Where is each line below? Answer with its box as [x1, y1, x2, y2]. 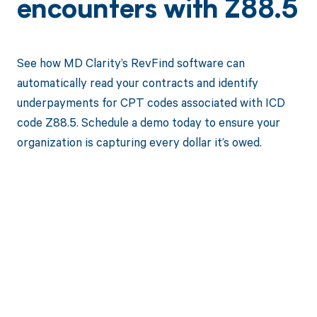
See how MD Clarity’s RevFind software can [16, 54, 245, 71]
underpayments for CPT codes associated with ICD [16, 93, 285, 110]
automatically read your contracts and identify [16, 74, 258, 91]
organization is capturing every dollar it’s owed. [16, 133, 262, 150]
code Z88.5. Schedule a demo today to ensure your [16, 113, 280, 130]
